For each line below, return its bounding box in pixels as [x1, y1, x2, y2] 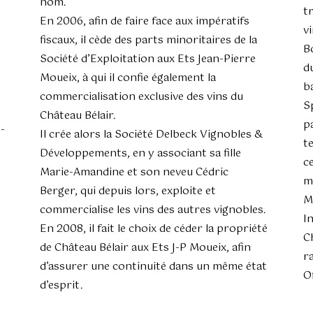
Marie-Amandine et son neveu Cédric [40, 163, 228, 181]
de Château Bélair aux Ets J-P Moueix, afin [40, 239, 251, 256]
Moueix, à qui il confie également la [40, 69, 216, 87]
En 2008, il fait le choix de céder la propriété [40, 220, 268, 238]
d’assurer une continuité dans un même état [40, 258, 267, 275]
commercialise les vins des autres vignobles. [40, 201, 265, 219]
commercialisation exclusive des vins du [40, 88, 243, 105]
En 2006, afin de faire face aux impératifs [40, 13, 249, 30]
